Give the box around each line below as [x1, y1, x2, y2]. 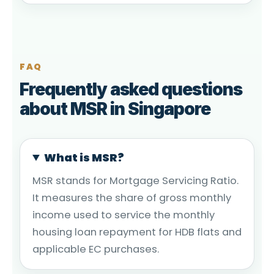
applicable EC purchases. [32, 242, 159, 256]
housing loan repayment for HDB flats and [32, 224, 242, 239]
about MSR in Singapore [20, 98, 211, 119]
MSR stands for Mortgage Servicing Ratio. [32, 173, 239, 188]
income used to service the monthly [32, 207, 215, 222]
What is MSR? [44, 149, 125, 165]
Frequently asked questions [20, 78, 243, 100]
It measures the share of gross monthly [32, 190, 231, 205]
